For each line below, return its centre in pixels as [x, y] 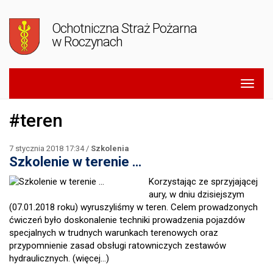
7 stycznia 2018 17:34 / [50, 148]
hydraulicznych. [41, 258]
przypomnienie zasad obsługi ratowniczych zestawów [118, 246]
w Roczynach [87, 42]
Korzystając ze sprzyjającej [203, 182]
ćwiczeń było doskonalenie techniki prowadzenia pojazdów [127, 220]
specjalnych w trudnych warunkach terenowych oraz [114, 233]
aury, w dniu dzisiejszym [197, 194]
